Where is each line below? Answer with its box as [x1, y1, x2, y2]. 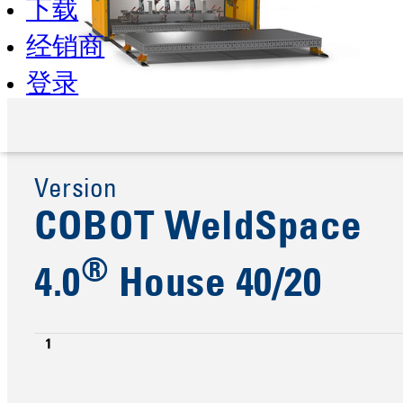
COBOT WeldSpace [34, 210, 363, 251]
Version [34, 178, 118, 205]
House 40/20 [109, 267, 321, 308]
